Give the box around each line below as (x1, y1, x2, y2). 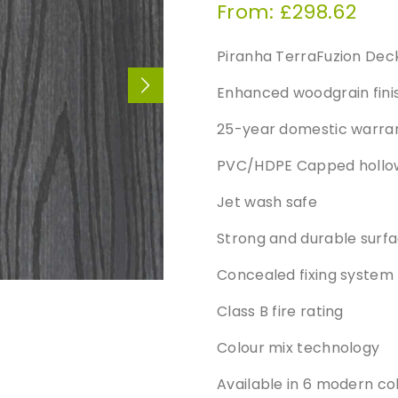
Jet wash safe (217, 191, 317, 212)
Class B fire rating (217, 300, 344, 322)
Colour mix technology (217, 337, 380, 358)
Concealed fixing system (217, 264, 394, 285)
